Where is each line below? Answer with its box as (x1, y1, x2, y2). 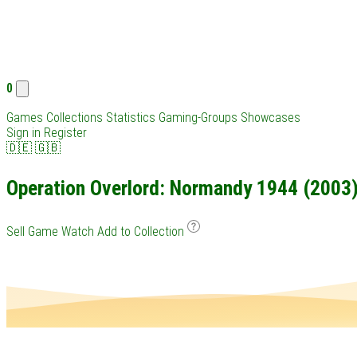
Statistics (106, 110, 155, 125)
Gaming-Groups (159, 110, 237, 125)
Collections (46, 110, 103, 125)
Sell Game (6, 224, 58, 240)
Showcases (241, 110, 300, 125)
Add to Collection (97, 224, 187, 240)
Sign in (6, 125, 41, 140)
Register (44, 125, 87, 140)
